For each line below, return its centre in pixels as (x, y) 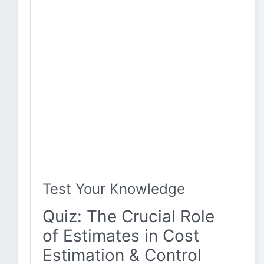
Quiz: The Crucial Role (128, 216)
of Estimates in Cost (121, 236)
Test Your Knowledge (114, 189)
